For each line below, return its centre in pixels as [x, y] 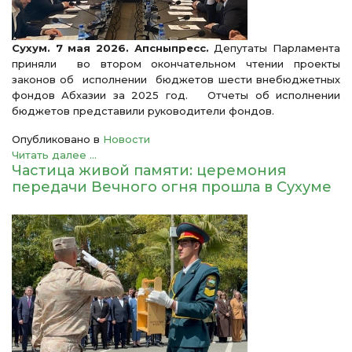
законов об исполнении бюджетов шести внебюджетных [176, 79]
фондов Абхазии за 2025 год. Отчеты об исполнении [176, 95]
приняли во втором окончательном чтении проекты [176, 64]
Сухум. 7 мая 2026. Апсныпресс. [110, 48]
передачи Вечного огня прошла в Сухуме [172, 187]
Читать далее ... [54, 155]
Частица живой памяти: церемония [149, 170]
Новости [126, 139]
